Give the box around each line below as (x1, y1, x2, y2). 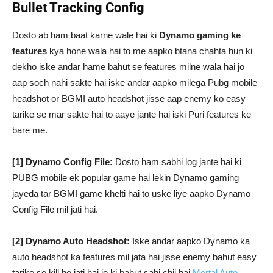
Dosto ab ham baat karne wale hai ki (12, 30, 159, 40)
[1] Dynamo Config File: (12, 157, 113, 167)
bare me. (12, 125, 48, 135)
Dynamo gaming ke (159, 30, 241, 40)
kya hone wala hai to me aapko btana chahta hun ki (47, 46, 252, 56)
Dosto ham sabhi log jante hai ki (113, 157, 241, 167)
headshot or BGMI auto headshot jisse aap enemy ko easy (12, 93, 246, 104)
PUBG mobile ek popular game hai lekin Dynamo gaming (12, 172, 239, 183)
